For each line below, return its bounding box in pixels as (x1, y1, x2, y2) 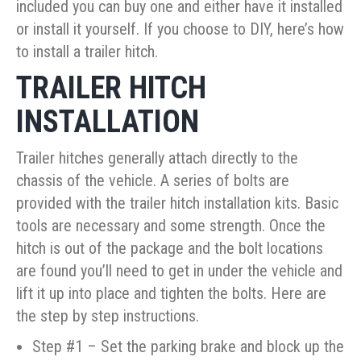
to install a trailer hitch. (16, 42, 158, 62)
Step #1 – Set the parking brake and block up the (32, 337, 344, 357)
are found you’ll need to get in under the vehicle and (16, 261, 342, 281)
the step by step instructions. (16, 306, 199, 326)
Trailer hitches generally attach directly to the (16, 148, 298, 168)
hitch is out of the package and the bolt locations (16, 239, 323, 259)
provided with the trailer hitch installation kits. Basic (16, 193, 338, 214)
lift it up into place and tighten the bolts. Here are (16, 284, 326, 304)
